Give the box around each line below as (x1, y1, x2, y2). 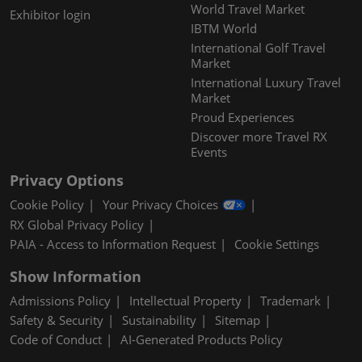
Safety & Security (10, 312, 103, 329)
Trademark (260, 293, 321, 309)
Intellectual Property (129, 293, 242, 309)
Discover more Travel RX (191, 128, 327, 145)
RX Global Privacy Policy (10, 217, 144, 234)
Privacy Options (10, 170, 124, 191)
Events (191, 144, 227, 161)
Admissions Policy (10, 293, 111, 309)
